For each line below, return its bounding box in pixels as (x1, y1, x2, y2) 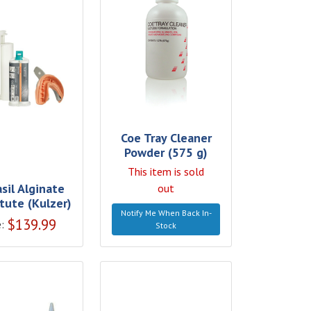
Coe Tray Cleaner (120, 129, 212, 146)
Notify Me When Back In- (120, 207, 212, 218)
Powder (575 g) (124, 144, 208, 160)
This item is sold (128, 164, 205, 178)
